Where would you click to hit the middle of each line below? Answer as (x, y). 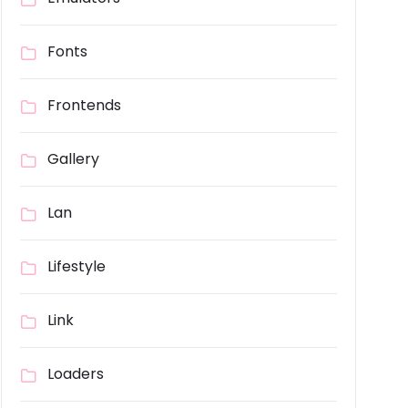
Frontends (84, 106)
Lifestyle (76, 267)
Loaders (76, 374)
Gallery (73, 159)
